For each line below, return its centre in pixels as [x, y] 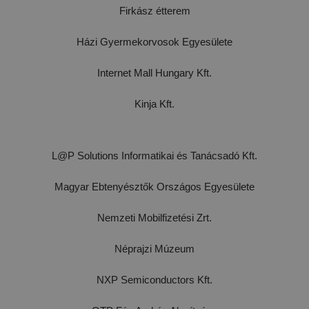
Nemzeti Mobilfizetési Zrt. [154, 218]
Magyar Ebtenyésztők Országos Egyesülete [154, 187]
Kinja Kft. [154, 104]
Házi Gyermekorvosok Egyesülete [154, 42]
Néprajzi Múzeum [154, 249]
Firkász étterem [154, 11]
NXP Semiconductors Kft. [154, 280]
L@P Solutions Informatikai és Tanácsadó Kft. [154, 156]
